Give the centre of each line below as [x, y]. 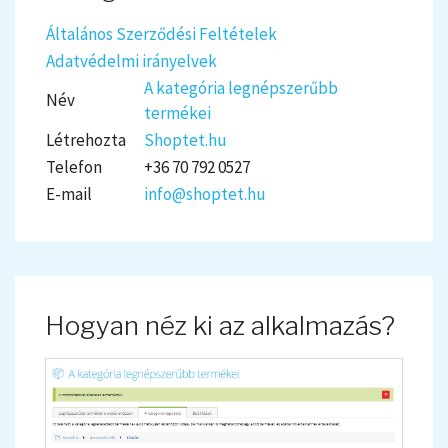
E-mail [69, 194]
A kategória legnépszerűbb [241, 88]
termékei [177, 113]
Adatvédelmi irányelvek [131, 61]
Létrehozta [86, 140]
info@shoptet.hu [205, 194]
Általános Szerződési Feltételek [161, 34]
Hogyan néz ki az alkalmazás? [220, 326]
